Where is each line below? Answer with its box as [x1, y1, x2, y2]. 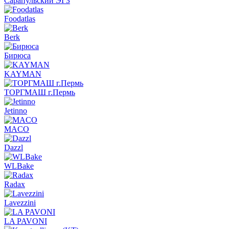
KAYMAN [4, 69, 41, 78]
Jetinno [4, 106, 27, 115]
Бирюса [4, 51, 31, 60]
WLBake [4, 161, 34, 170]
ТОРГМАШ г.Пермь [4, 87, 75, 97]
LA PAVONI [4, 216, 47, 225]
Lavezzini [4, 198, 36, 207]
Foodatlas [4, 14, 35, 23]
